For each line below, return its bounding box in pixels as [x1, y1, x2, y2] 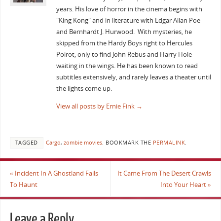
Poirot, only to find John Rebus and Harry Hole [56, 50, 192, 59]
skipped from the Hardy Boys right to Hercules [56, 39, 192, 48]
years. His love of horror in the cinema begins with [56, 5, 202, 14]
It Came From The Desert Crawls [117, 169, 212, 178]
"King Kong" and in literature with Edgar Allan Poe [56, 16, 200, 25]
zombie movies [63, 139, 102, 147]
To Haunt [9, 180, 37, 189]
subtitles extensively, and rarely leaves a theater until [56, 73, 211, 82]
